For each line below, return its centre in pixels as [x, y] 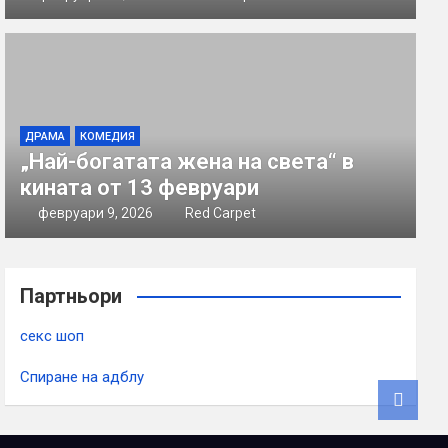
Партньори [71, 296]
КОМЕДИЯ [108, 137]
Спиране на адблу [82, 377]
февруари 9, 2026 [95, 213]
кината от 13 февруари [140, 188]
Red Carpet [221, 213]
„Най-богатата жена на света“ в [187, 162]
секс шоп [52, 336]
